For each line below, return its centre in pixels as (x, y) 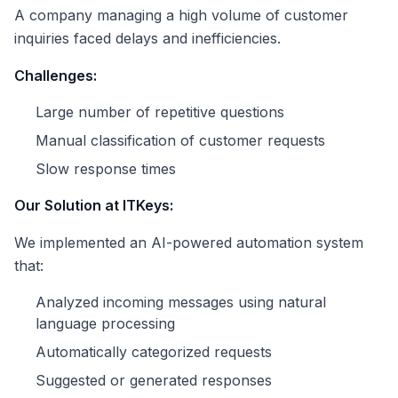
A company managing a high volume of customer (181, 16)
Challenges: (56, 76)
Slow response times (106, 169)
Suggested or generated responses (154, 381)
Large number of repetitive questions (160, 112)
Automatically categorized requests (154, 352)
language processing (105, 324)
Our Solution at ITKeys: (94, 206)
